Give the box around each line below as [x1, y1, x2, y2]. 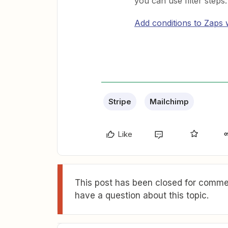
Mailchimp [150, 97, 189, 106]
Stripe [108, 97, 131, 106]
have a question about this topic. [75, 190, 209, 201]
